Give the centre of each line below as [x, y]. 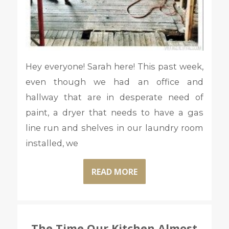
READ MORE [114, 171]
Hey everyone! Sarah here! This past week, [114, 67]
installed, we [52, 143]
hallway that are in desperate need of [114, 97]
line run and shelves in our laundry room [114, 128]
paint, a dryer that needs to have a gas [114, 113]
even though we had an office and [114, 82]
